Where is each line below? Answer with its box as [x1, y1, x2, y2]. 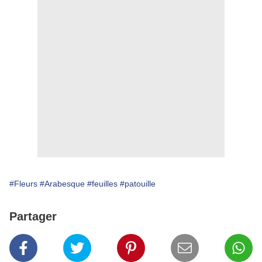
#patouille [120, 179, 156, 189]
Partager [9, 210, 57, 223]
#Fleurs [9, 179, 37, 189]
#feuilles [87, 179, 118, 189]
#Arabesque [40, 179, 85, 189]
